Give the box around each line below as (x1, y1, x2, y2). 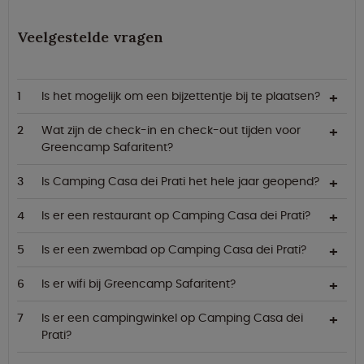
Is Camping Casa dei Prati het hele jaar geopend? (41, 173, 319, 190)
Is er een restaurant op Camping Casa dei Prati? (41, 207, 310, 224)
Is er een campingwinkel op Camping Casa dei (41, 310, 303, 327)
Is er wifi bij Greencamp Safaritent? (41, 275, 236, 292)
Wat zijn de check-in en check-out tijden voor (41, 122, 301, 139)
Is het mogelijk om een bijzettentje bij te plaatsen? (41, 88, 320, 105)
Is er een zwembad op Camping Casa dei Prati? (41, 241, 306, 258)
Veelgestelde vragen (17, 28, 163, 47)
